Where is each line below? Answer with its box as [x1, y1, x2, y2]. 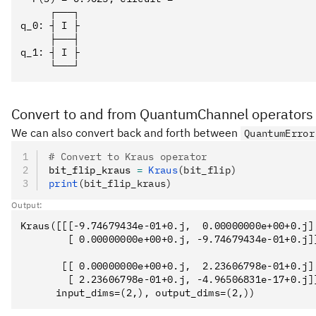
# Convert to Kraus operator [49, 150, 207, 163]
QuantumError [244, 127, 315, 140]
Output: [11, 200, 43, 210]
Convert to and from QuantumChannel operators [11, 104, 313, 123]
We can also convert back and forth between [11, 126, 241, 140]
